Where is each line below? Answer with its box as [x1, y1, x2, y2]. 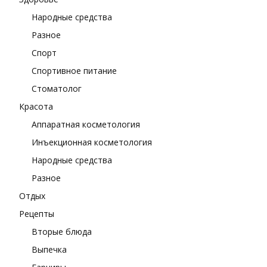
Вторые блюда [32, 225, 92, 237]
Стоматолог [32, 82, 82, 94]
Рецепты [19, 207, 54, 219]
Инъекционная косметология [32, 136, 152, 148]
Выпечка [32, 243, 67, 255]
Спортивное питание [32, 64, 117, 76]
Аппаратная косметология [32, 118, 140, 130]
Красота [19, 100, 53, 112]
